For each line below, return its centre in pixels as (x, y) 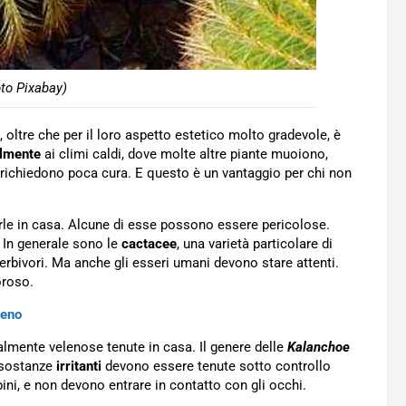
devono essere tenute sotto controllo (216, 366)
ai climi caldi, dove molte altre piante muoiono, (184, 154)
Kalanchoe (319, 347)
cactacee (149, 244)
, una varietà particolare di (255, 244)
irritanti (79, 366)
